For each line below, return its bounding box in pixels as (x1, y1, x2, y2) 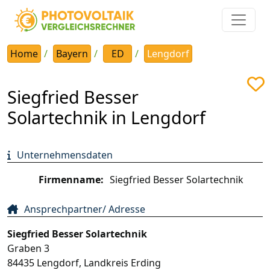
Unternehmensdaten (17, 148, 113, 162)
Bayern (56, 46, 88, 60)
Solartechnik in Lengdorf (7, 105, 206, 129)
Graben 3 (7, 241, 49, 255)
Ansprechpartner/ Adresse (24, 202, 145, 216)
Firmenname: (39, 172, 104, 186)
